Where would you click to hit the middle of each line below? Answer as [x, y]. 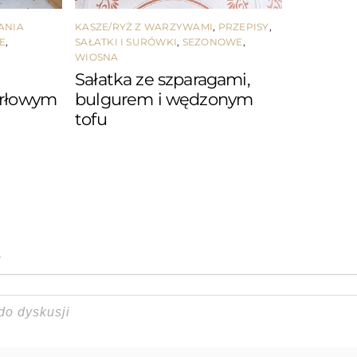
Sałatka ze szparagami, [162, 79]
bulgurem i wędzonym [164, 99]
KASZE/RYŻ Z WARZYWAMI [144, 26]
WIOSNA [97, 57]
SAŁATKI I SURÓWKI [126, 41]
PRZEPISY [243, 26]
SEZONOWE [212, 41]
